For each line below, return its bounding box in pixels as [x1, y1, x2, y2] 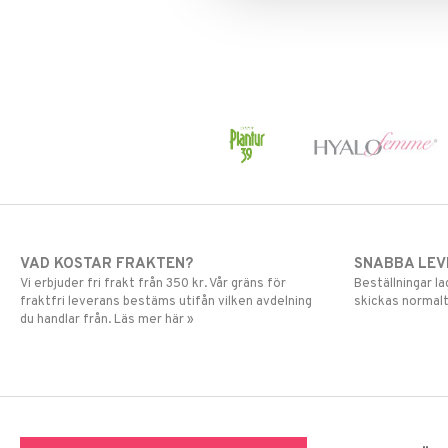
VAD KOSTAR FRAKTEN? [20, 255, 193, 275]
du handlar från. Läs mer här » [20, 312, 194, 329]
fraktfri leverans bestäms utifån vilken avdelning [20, 294, 312, 311]
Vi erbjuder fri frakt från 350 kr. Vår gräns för [20, 276, 286, 293]
